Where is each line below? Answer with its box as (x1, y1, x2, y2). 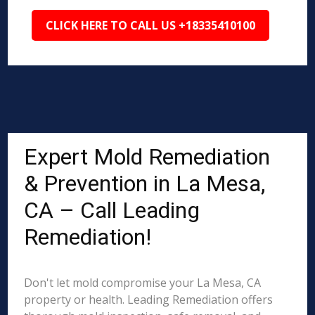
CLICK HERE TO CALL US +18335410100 (46, 18, 256, 33)
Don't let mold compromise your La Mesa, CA (24, 275, 262, 290)
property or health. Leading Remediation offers (24, 292, 274, 307)
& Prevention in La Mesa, (24, 170, 266, 197)
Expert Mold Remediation (24, 143, 271, 170)
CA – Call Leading (24, 197, 200, 224)
